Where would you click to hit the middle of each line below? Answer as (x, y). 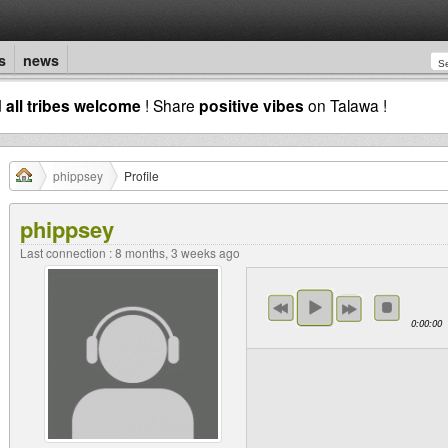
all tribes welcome (73, 105)
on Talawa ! (345, 105)
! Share (170, 105)
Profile (141, 175)
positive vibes (251, 105)
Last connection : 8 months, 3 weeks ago (130, 252)
